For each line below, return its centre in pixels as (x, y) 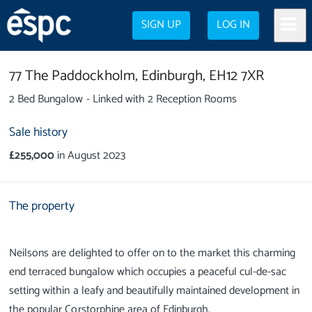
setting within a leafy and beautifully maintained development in (155, 290)
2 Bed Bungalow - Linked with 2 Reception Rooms (123, 99)
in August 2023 (90, 155)
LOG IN (234, 25)
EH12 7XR (236, 76)
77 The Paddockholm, (73, 76)
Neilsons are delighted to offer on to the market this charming (153, 253)
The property (42, 206)
